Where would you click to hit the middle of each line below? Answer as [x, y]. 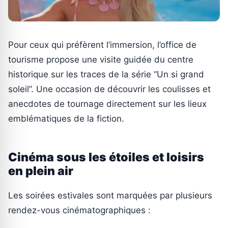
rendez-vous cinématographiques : [79, 210]
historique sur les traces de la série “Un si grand [106, 75]
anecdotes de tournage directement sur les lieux [107, 104]
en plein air [41, 171]
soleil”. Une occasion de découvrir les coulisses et [109, 89]
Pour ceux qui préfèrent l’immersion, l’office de [102, 45]
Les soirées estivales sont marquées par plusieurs [110, 196]
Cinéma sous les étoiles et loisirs [106, 158]
